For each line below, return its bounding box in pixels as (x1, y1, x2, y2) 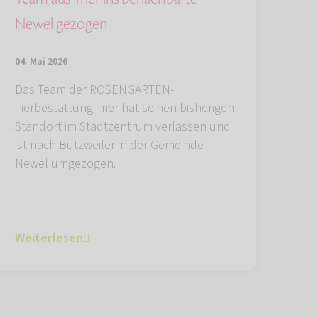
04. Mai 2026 (15, 54, 67, 69)
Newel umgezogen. (15, 154, 116, 172)
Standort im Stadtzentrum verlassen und (15, 117, 231, 136)
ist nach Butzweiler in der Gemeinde (15, 136, 204, 154)
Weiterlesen (15, 229, 83, 247)
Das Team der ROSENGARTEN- (15, 80, 174, 99)
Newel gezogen (15, 13, 107, 34)
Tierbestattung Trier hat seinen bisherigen (15, 99, 234, 117)
